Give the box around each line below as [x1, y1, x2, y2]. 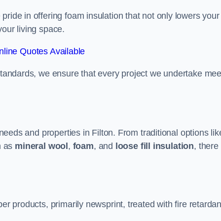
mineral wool [15, 141, 68, 151]
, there [194, 141, 219, 151]
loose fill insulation [115, 141, 194, 151]
